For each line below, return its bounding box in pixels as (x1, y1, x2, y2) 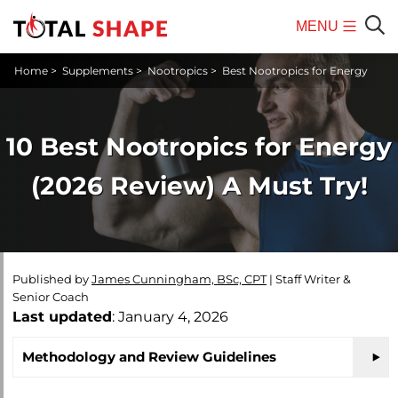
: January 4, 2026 (112, 308, 228, 326)
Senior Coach (12, 290, 89, 305)
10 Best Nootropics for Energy (6, 131, 392, 163)
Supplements (62, 64, 133, 77)
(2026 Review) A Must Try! (30, 171, 368, 202)
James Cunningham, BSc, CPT (92, 272, 267, 287)
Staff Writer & (275, 272, 351, 287)
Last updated (12, 308, 112, 326)
